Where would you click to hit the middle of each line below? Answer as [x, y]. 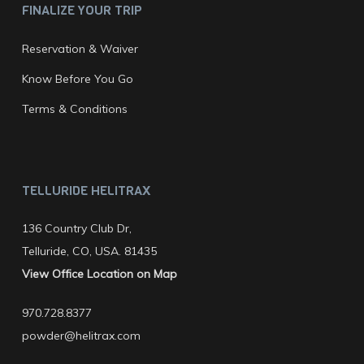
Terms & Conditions [74, 109]
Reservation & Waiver [80, 49]
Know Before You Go [77, 79]
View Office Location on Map [99, 274]
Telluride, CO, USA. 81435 [89, 251]
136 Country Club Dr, [76, 229]
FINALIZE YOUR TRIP [82, 11]
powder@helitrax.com [81, 336]
